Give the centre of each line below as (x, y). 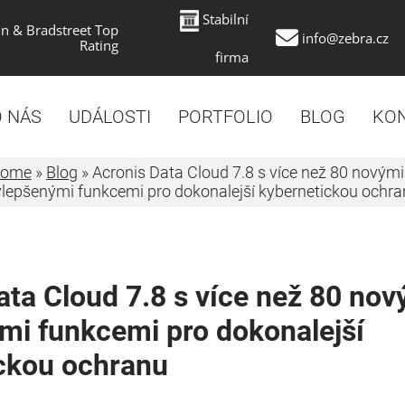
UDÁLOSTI (109, 117)
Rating (99, 45)
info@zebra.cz (345, 38)
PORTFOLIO (225, 117)
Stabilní (225, 19)
